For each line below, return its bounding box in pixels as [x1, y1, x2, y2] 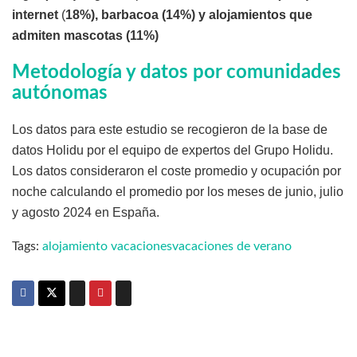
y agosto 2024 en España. [12, 206, 159, 220]
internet [12, 8, 58, 22]
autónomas [12, 84, 108, 104]
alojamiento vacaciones [42, 240, 172, 253]
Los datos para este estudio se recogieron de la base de [12, 123, 328, 137]
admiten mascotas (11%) [12, 29, 159, 43]
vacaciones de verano [172, 240, 292, 253]
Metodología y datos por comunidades [12, 63, 341, 83]
